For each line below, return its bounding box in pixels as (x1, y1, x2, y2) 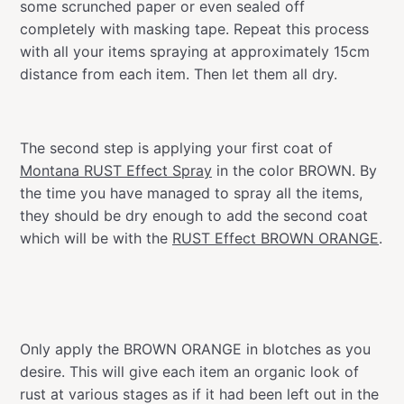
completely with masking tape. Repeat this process (20, 19, 369, 38)
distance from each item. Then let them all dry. (20, 64, 337, 83)
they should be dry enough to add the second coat (20, 206, 368, 225)
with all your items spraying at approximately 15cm (20, 41, 370, 60)
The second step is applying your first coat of (20, 138, 333, 157)
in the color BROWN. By (212, 161, 377, 179)
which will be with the (20, 228, 172, 247)
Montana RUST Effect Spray (20, 161, 212, 179)
